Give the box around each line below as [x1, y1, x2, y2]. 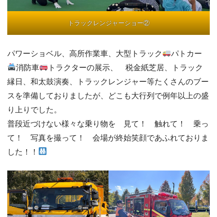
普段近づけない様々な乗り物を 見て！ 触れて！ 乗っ [7, 119, 209, 128]
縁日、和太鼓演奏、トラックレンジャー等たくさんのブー [7, 77, 209, 86]
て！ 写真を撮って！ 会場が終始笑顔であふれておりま [7, 133, 209, 142]
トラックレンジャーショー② [67, 19, 150, 27]
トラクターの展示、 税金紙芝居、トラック [48, 63, 203, 72]
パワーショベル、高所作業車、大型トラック [7, 49, 162, 58]
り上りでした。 [7, 105, 62, 114]
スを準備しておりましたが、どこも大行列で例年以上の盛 [7, 91, 209, 100]
